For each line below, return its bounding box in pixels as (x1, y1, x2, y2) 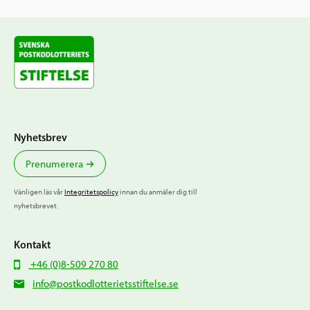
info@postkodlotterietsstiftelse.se (33, 277, 179, 290)
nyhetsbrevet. (14, 201, 58, 210)
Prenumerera (26, 157, 83, 170)
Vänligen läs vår (14, 187, 64, 197)
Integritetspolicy (64, 187, 118, 197)
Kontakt (14, 237, 51, 251)
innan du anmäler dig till (118, 187, 197, 197)
